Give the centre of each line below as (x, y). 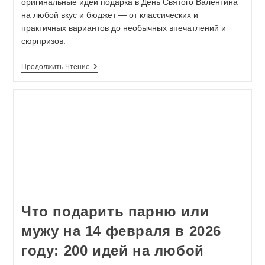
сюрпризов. (43, 41)
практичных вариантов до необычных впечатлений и (123, 28)
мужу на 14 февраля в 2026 (121, 231)
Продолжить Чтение (55, 67)
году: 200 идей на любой (112, 251)
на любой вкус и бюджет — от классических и (109, 14)
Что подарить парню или (115, 212)
